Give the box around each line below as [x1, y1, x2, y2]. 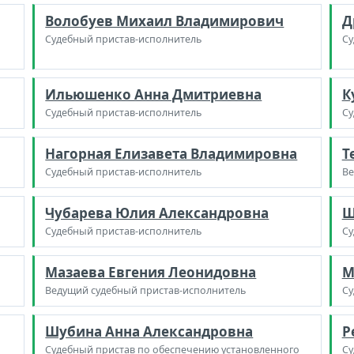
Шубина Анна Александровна [45, 322, 254, 341]
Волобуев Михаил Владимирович [45, 11, 284, 30]
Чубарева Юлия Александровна [45, 203, 269, 222]
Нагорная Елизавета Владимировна [45, 144, 298, 163]
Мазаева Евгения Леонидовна [45, 262, 257, 281]
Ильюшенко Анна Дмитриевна [45, 85, 262, 104]
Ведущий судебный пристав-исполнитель [45, 283, 247, 297]
